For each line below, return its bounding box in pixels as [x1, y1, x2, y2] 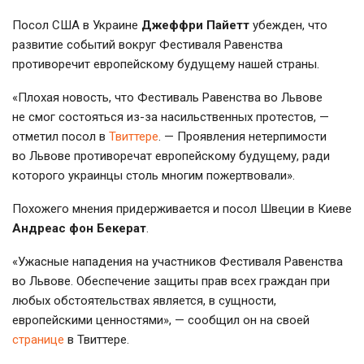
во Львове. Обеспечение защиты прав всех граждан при [12, 273, 330, 288]
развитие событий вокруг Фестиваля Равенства [12, 37, 283, 52]
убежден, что [249, 17, 327, 32]
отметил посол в [12, 128, 109, 144]
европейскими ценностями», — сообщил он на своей [12, 312, 310, 327]
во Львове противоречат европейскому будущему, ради [12, 148, 330, 163]
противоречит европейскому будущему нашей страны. [12, 56, 319, 71]
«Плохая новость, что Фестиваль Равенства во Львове [12, 89, 323, 105]
